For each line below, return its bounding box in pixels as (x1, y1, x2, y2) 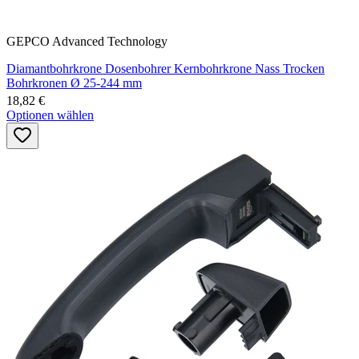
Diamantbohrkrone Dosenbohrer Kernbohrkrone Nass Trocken (6, 61, 325, 75)
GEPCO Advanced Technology (6, 34, 167, 48)
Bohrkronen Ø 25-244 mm (6, 75, 142, 90)
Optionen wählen (6, 107, 94, 122)
